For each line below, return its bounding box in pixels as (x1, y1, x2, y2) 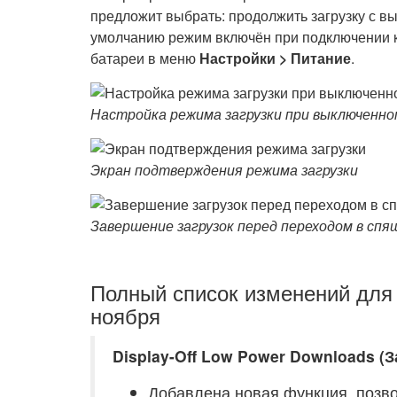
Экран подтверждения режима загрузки (90, 160, 358, 180)
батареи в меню (90, 48, 199, 68)
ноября (90, 300, 160, 331)
